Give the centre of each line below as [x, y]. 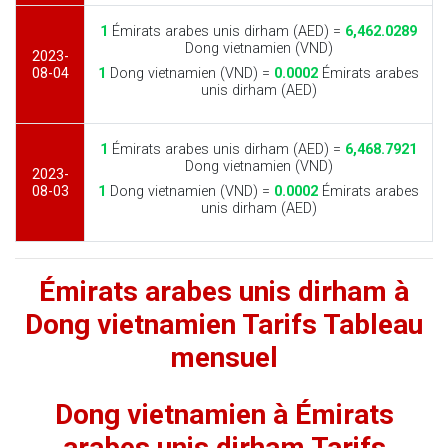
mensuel [224, 357]
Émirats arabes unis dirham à [224, 291]
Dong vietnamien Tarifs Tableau [224, 324]
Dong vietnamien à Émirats [224, 414]
